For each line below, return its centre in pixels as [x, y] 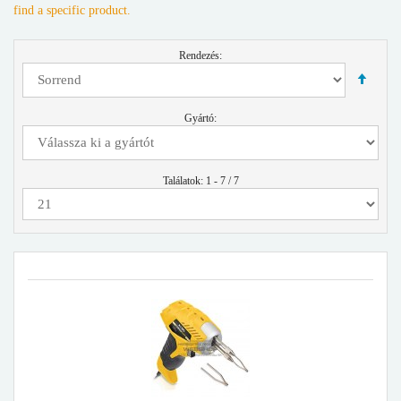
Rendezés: [200, 55]
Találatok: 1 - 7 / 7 [200, 180]
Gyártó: [200, 118]
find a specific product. [72, 9]
